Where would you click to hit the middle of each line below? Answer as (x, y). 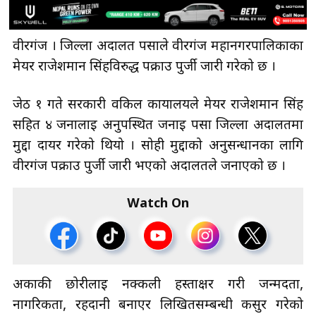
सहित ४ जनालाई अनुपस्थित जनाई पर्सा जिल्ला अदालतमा (158, 126)
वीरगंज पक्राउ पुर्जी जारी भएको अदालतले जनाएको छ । (149, 166)
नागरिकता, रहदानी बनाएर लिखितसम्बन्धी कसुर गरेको (158, 305)
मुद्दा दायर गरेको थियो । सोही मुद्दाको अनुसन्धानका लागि (158, 146)
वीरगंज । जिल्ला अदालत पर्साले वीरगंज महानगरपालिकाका (158, 47)
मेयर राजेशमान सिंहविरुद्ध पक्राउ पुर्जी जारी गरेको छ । (144, 67)
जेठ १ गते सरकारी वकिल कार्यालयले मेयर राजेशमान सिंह (158, 105)
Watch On (158, 204)
